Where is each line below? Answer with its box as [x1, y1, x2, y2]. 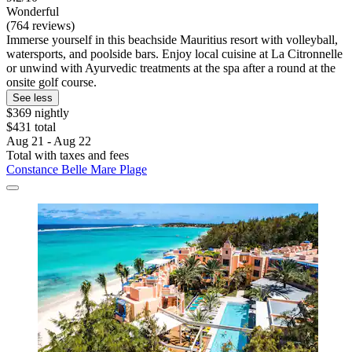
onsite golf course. [6, 75, 97, 89]
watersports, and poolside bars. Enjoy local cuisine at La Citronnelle [6, 46, 343, 60]
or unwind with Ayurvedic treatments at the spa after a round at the [6, 60, 335, 75]
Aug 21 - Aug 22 [6, 134, 91, 148]
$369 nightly [6, 105, 69, 119]
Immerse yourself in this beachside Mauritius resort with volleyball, [6, 32, 338, 46]
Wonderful [6, 4, 59, 18]
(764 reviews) [6, 18, 75, 32]
